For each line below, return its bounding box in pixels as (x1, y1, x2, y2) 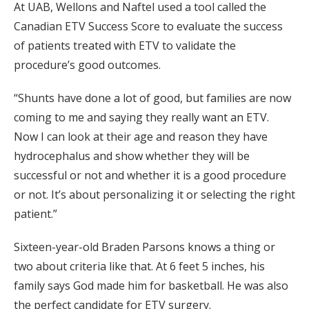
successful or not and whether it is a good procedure (14, 168, 286, 183)
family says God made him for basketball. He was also (14, 278, 288, 294)
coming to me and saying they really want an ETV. (14, 110, 269, 126)
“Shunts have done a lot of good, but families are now (14, 90, 291, 106)
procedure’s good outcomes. (14, 57, 161, 73)
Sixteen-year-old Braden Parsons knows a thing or (14, 239, 275, 255)
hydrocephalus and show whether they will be (14, 148, 250, 164)
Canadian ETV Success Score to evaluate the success (14, 19, 283, 34)
